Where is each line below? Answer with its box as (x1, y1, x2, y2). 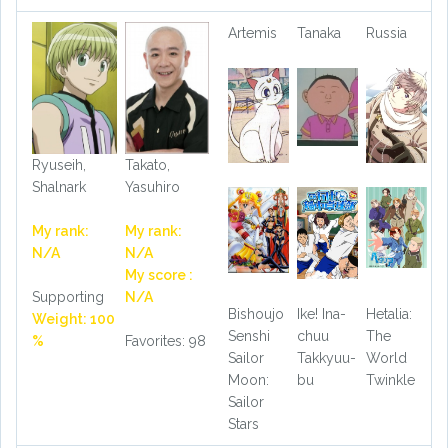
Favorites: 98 (124, 332, 206, 349)
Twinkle (365, 371, 415, 388)
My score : (124, 266, 193, 283)
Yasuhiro (124, 178, 180, 195)
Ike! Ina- (296, 305, 346, 322)
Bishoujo (228, 305, 284, 322)
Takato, (124, 156, 170, 173)
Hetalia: (365, 305, 412, 322)
